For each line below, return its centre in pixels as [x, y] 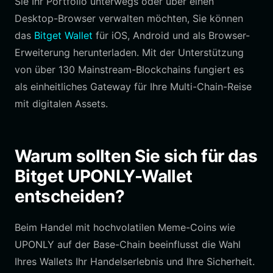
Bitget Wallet [63, 35]
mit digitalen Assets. [61, 104]
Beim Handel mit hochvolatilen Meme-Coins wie [125, 227]
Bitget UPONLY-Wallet [104, 176]
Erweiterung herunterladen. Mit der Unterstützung [129, 52]
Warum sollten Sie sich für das [136, 156]
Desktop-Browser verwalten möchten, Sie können [129, 18]
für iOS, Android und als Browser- [171, 35]
